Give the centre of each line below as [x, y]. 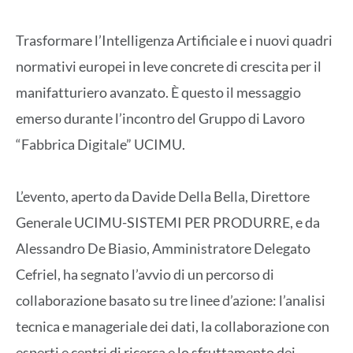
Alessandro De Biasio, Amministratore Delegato [163, 248]
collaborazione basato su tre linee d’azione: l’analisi [171, 300]
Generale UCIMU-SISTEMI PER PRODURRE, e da [168, 222]
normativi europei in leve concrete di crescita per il [169, 66]
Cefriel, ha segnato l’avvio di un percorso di [145, 274]
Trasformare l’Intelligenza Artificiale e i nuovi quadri [174, 40]
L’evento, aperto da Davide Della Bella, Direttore [163, 196]
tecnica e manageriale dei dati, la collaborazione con [173, 326]
